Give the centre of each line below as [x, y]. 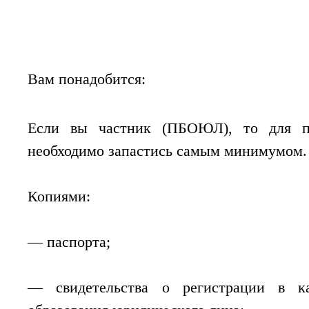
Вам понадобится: [87, 79]
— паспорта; [69, 242]
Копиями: [61, 197]
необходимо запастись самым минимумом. [167, 151]
